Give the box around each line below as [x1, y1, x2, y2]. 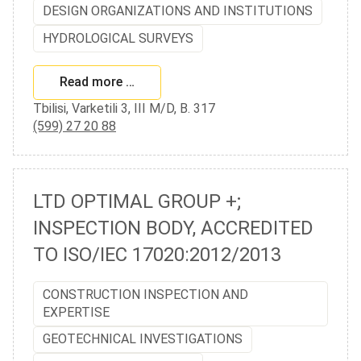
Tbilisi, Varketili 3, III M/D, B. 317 [33, 100, 215, 116]
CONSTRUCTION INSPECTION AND [43, 286, 249, 302]
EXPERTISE [43, 304, 110, 320]
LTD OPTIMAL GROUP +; [33, 189, 241, 213]
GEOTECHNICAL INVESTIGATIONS [43, 331, 243, 347]
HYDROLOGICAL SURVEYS [43, 30, 194, 46]
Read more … [60, 74, 135, 90]
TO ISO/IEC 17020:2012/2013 [33, 243, 281, 266]
